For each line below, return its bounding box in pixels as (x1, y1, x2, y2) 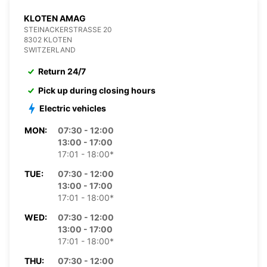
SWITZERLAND (24, 45, 76, 54)
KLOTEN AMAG (24, 13, 86, 23)
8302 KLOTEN (24, 35, 72, 44)
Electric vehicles (39, 103, 106, 113)
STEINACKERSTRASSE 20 (24, 24, 112, 34)
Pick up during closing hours (38, 85, 156, 95)
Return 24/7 (38, 66, 86, 76)
